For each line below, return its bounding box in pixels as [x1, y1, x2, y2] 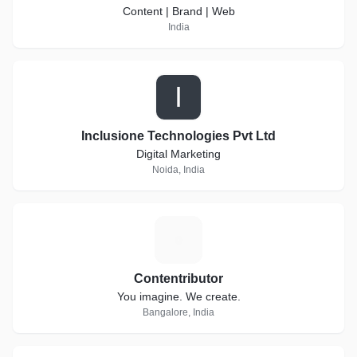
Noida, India [152, 164, 205, 175]
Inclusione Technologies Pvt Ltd [81, 129, 276, 143]
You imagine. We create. [116, 290, 241, 303]
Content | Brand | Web [122, 5, 235, 18]
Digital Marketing [136, 147, 221, 160]
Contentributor [134, 272, 223, 285]
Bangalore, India [143, 307, 214, 318]
